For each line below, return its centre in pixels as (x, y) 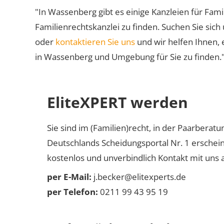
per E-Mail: (69, 177)
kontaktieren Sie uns (95, 42)
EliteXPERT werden (117, 102)
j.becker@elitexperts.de (139, 177)
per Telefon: (72, 192)
